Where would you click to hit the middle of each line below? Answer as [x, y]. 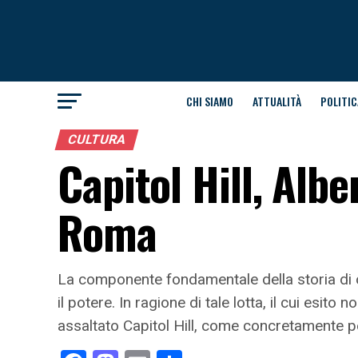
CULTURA [97, 139]
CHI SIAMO [209, 101]
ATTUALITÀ [276, 101]
